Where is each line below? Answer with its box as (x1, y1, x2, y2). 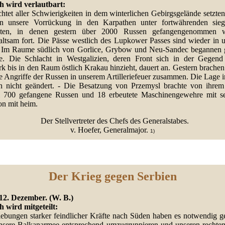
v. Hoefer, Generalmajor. (70, 126, 150, 135)
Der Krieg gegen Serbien (48, 170, 177, 183)
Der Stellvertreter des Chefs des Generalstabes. (36, 117, 189, 126)
